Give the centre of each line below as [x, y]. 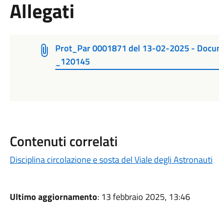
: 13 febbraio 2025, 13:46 [143, 197]
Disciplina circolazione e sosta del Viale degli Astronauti [111, 159]
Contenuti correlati [64, 141]
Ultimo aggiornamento [53, 197]
